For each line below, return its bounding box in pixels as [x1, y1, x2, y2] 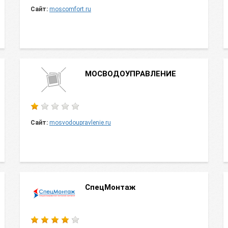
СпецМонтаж [85, 183, 135, 192]
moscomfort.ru [49, 6, 91, 13]
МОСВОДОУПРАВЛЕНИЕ [85, 69, 176, 78]
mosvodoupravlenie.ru [49, 119, 111, 126]
